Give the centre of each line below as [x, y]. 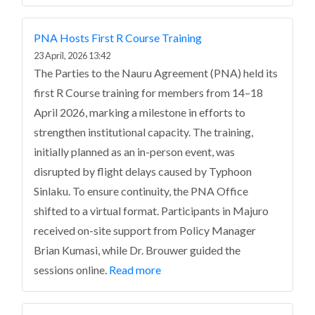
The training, [223, 132]
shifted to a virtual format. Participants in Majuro [151, 211]
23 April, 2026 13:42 [72, 56]
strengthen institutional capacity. [112, 132]
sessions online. [70, 270]
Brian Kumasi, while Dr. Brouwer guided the [137, 250]
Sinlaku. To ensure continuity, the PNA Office [141, 191]
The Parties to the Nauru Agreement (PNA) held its [156, 73]
